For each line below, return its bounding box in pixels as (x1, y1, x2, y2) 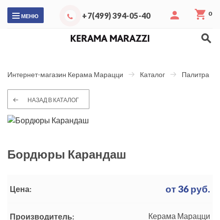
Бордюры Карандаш (7, 147, 126, 162)
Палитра (182, 70, 209, 79)
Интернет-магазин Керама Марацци (7, 70, 123, 79)
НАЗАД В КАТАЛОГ (27, 96, 79, 104)
